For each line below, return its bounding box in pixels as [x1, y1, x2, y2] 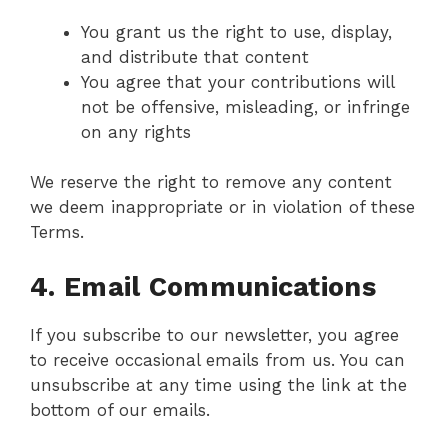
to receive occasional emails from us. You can [30, 349, 405, 370]
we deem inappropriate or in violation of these [30, 197, 415, 217]
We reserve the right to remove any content [30, 172, 392, 192]
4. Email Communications [30, 270, 376, 303]
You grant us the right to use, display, [81, 21, 392, 42]
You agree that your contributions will [81, 71, 394, 92]
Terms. [30, 222, 84, 242]
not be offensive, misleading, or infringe [81, 96, 410, 117]
